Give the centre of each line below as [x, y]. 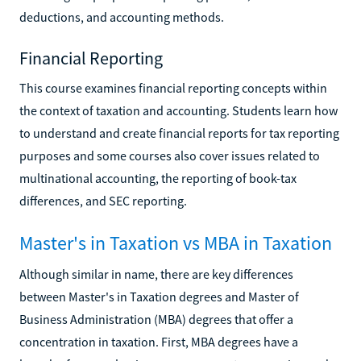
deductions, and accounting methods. [122, 17]
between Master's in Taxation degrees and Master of [159, 296]
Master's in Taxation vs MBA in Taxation [176, 243]
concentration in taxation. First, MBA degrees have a [159, 341]
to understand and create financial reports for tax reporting [179, 133]
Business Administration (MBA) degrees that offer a [156, 319]
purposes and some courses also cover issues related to [170, 155]
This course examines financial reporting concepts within [173, 87]
